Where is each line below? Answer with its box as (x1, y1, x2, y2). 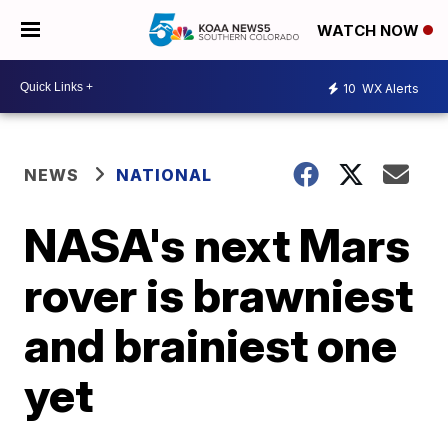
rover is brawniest (24, 267, 414, 323)
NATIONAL (116, 165, 213, 185)
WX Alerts (359, 80, 419, 96)
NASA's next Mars (24, 217, 411, 273)
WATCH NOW (317, 21, 423, 41)
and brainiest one (24, 317, 398, 373)
